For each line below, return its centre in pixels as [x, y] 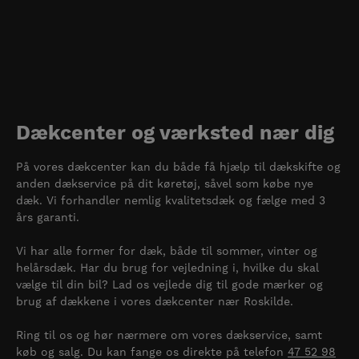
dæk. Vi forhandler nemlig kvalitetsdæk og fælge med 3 [171, 200]
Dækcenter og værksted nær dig [175, 133]
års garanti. [48, 217]
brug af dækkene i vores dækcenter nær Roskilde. [155, 301]
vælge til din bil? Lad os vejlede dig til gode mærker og [169, 284]
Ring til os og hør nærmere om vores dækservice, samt [169, 335]
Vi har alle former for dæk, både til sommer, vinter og [167, 250]
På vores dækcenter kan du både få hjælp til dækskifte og [178, 166]
